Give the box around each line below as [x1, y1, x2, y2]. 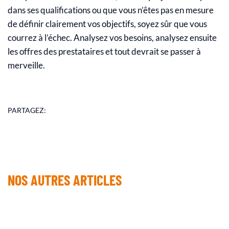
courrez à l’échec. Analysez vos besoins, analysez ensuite [8, 32, 217, 43]
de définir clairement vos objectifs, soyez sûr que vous [8, 18, 207, 29]
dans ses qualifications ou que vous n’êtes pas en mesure [8, 5, 214, 15]
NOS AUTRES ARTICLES [8, 171, 122, 189]
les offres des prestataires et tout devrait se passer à [8, 46, 201, 57]
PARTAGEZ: [8, 105, 46, 114]
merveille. [8, 60, 45, 71]
